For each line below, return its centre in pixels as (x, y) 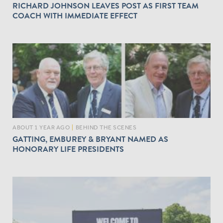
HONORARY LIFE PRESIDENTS (68, 149)
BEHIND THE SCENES (106, 127)
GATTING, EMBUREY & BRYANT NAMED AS (90, 139)
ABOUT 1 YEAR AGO (41, 127)
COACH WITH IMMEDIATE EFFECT (75, 16)
